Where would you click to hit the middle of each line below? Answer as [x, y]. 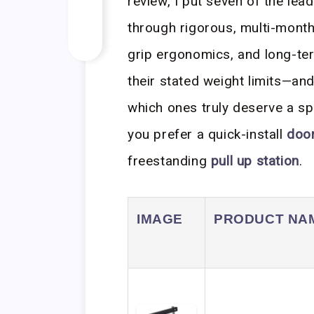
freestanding [169, 161]
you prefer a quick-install [207, 134]
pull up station [255, 161]
